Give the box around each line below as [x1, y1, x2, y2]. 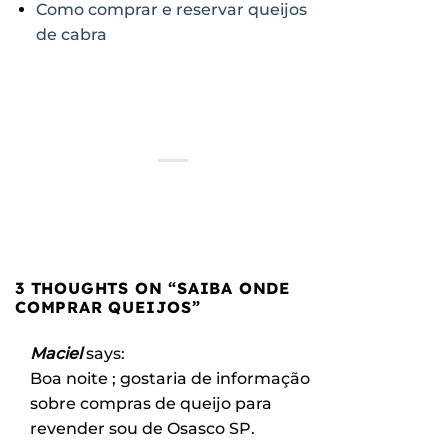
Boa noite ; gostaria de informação [30, 368, 310, 388]
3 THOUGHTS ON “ [15, 277, 178, 298]
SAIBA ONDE [177, 277, 291, 298]
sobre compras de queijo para [30, 393, 272, 413]
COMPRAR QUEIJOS [15, 296, 193, 317]
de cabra [35, 25, 107, 44]
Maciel [30, 343, 82, 363]
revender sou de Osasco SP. [30, 418, 255, 438]
